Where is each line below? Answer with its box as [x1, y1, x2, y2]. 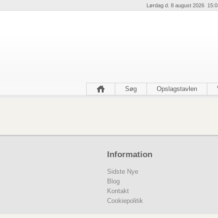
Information [107, 149, 152, 159]
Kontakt [107, 187, 129, 195]
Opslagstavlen [157, 85, 197, 92]
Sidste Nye [107, 167, 138, 175]
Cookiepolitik [107, 197, 143, 204]
